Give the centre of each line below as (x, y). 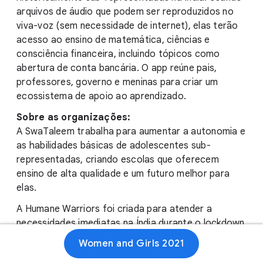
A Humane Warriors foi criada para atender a (114, 209)
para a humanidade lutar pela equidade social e (118, 251)
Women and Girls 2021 (131, 244)
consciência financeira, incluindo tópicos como (118, 54)
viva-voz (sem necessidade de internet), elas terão (127, 26)
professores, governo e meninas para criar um (117, 82)
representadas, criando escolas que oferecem (118, 160)
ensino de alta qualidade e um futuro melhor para (123, 174)
